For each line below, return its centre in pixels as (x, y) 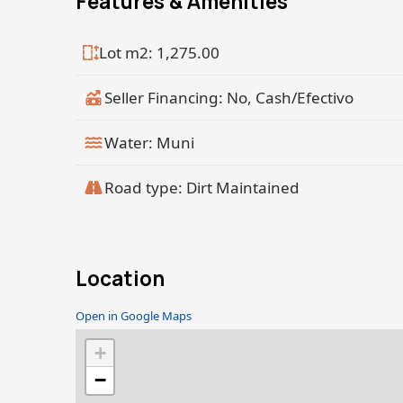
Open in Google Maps (134, 316)
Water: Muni (149, 143)
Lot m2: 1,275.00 (160, 53)
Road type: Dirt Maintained (202, 188)
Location (120, 278)
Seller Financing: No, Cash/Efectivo (229, 98)
